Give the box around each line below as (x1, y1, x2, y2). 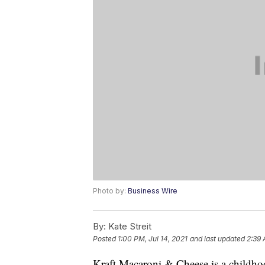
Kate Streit (106, 221, 151, 232)
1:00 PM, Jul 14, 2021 (118, 234, 188, 244)
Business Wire (128, 186, 177, 196)
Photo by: (93, 186, 128, 196)
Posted (93, 234, 118, 244)
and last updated (190, 234, 245, 244)
